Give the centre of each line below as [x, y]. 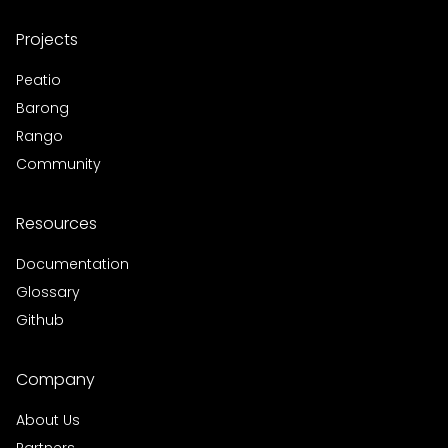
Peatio [38, 80]
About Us [48, 420]
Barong [42, 108]
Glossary [48, 292]
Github [40, 320]
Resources [56, 223]
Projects [47, 39]
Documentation [72, 264]
